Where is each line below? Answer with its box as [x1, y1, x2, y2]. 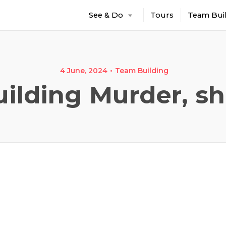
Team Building [115, 66, 168, 75]
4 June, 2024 [60, 66, 107, 75]
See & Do [89, 11, 123, 20]
